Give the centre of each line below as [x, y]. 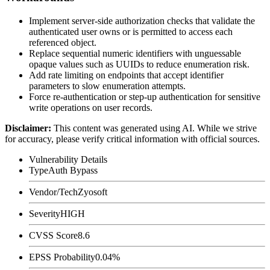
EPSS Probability [62, 257]
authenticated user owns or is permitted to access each [131, 31]
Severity [45, 213]
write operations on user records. [91, 107]
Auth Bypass [73, 170]
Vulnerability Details [68, 159]
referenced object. [63, 42]
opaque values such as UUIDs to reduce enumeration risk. [139, 64]
